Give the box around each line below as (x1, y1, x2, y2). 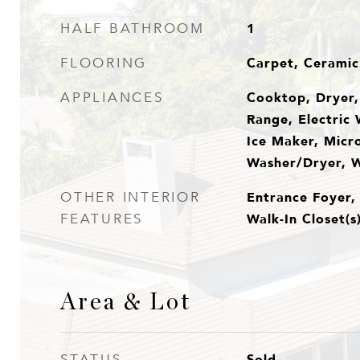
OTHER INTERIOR (60, 189, 201, 206)
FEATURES (60, 211, 143, 227)
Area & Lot (60, 291, 191, 314)
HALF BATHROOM (60, 20, 205, 37)
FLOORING (60, 55, 147, 72)
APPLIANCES (60, 89, 164, 106)
